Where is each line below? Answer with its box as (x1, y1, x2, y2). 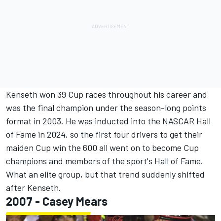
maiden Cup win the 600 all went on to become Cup (6, 142, 199, 153)
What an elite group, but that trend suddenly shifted (6, 169, 205, 180)
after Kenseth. (6, 182, 61, 193)
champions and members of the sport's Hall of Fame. (6, 155, 203, 167)
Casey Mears (42, 194, 108, 209)
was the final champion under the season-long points (6, 102, 206, 113)
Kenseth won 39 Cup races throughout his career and (6, 89, 207, 100)
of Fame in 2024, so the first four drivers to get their (6, 129, 202, 140)
